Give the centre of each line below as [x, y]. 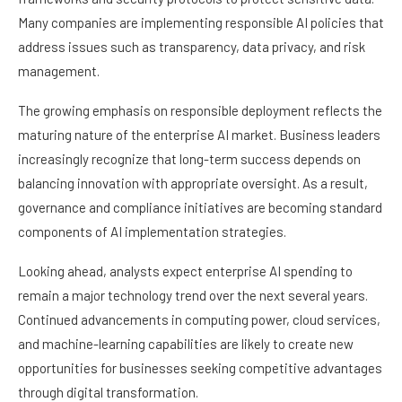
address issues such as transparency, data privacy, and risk [192, 47]
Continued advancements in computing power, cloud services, [199, 320]
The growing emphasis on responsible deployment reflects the [200, 111]
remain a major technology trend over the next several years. [193, 296]
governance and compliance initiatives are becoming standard [200, 208]
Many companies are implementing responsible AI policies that [201, 23]
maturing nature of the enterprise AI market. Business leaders [199, 135]
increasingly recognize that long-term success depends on [189, 159]
